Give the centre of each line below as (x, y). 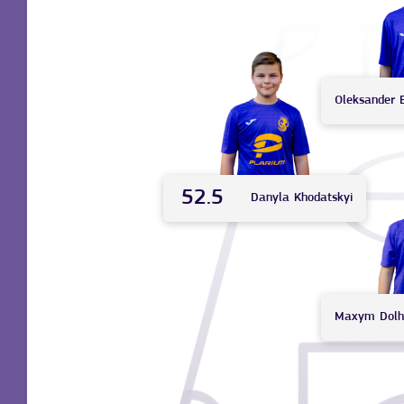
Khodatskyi (324, 198)
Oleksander (365, 100)
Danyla (271, 198)
